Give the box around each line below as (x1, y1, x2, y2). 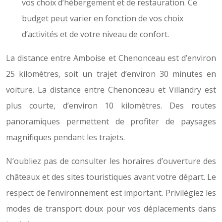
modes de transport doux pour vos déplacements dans (6, 203, 216, 214)
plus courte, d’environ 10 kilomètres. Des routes (6, 100, 216, 111)
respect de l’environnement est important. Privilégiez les (6, 187, 216, 198)
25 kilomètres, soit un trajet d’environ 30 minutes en (6, 68, 216, 79)
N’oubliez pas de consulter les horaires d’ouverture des (6, 156, 216, 166)
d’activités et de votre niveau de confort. (22, 29, 169, 40)
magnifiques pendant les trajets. (6, 132, 125, 143)
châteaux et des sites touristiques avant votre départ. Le (6, 171, 216, 182)
